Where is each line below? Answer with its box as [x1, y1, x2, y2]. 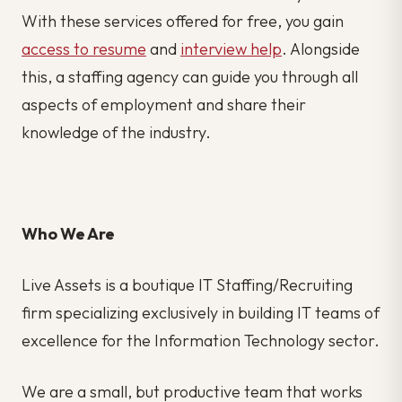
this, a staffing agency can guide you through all [22, 66, 358, 88]
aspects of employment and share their [22, 94, 306, 116]
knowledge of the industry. [22, 122, 211, 144]
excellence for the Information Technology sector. [22, 329, 380, 351]
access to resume [22, 39, 146, 60]
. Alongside [282, 39, 360, 60]
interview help [180, 39, 282, 60]
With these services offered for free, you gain [22, 11, 344, 32]
